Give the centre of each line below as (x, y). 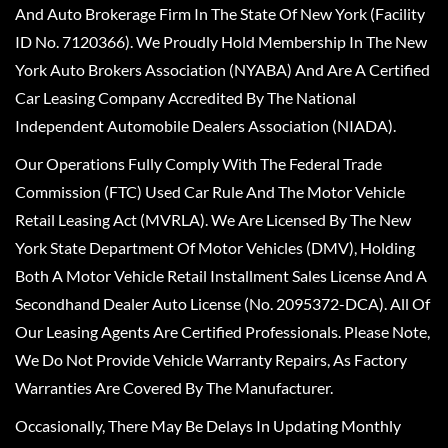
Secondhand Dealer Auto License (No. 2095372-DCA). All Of (222, 303)
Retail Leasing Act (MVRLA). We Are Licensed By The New (213, 219)
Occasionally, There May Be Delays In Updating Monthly (208, 425)
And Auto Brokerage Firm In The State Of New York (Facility (220, 13)
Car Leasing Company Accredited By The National (185, 97)
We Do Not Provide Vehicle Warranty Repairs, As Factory (211, 359)
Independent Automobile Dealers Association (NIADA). (205, 125)
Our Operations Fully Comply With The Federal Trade (198, 163)
